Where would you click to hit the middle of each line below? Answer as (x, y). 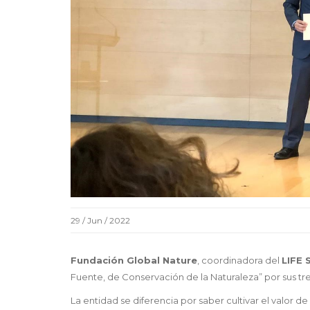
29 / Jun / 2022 (100, 220)
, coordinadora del (239, 260)
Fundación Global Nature (134, 260)
